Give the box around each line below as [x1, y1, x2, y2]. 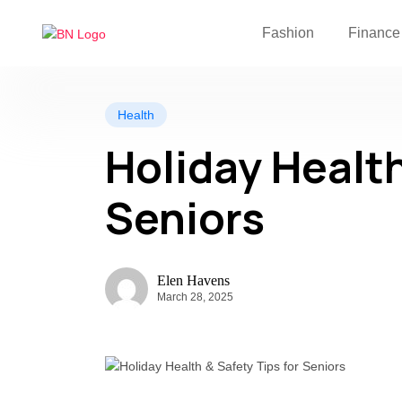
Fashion [262, 25, 315, 40]
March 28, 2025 [157, 290, 233, 303]
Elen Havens [157, 272, 230, 288]
